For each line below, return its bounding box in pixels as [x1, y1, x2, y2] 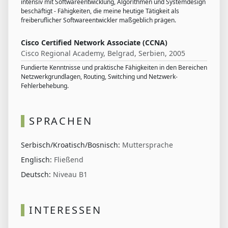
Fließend [54, 155, 83, 165]
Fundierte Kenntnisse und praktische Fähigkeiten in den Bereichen [21, 63, 207, 72]
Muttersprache [122, 140, 173, 150]
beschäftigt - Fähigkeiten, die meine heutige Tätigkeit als [21, 7, 179, 16]
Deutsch [21, 169, 49, 180]
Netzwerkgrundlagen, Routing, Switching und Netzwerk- [21, 72, 178, 81]
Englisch [21, 155, 50, 165]
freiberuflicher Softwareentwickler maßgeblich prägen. [21, 16, 176, 25]
